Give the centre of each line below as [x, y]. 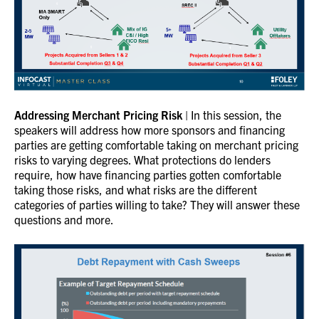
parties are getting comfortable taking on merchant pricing [156, 145]
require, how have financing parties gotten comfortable [148, 175]
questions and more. [64, 220]
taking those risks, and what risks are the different [136, 190]
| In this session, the [232, 115]
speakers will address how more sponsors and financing [150, 130]
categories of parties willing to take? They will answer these [157, 205]
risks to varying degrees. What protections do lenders [142, 160]
